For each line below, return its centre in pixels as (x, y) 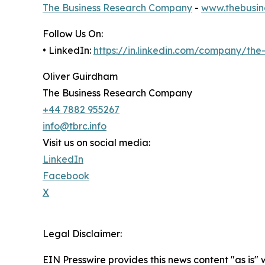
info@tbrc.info (75, 126)
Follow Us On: (73, 33)
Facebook (66, 175)
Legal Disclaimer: (82, 233)
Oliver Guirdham (80, 76)
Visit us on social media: (96, 142)
